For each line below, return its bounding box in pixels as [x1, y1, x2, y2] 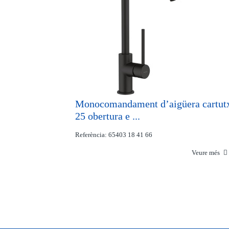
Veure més [192, 149, 222, 156]
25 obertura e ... [75, 110, 140, 122]
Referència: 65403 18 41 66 [75, 131, 152, 139]
